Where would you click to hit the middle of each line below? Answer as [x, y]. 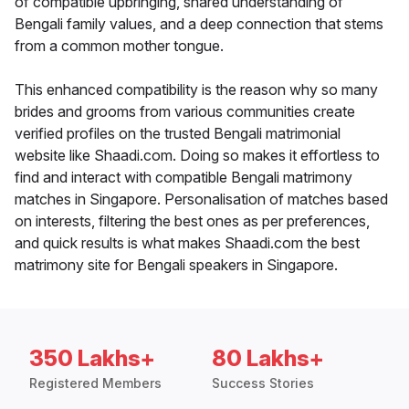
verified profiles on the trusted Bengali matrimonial [178, 134]
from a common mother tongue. [119, 46]
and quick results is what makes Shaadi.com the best [187, 243]
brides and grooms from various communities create [185, 112]
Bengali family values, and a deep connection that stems [199, 24]
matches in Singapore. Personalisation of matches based [201, 199]
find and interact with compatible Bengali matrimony [184, 178]
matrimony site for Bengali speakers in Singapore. [176, 265]
